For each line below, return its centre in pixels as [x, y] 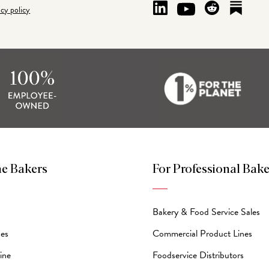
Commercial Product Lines [203, 233]
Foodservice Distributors [198, 255]
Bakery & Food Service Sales [207, 212]
